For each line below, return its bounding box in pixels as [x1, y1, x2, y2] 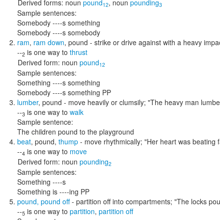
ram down [33, 37, 64, 47]
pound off [41, 196, 70, 206]
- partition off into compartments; [70, 196, 174, 206]
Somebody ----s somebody [17, 27, 100, 37]
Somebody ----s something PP [17, 87, 111, 97]
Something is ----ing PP [17, 187, 89, 196]
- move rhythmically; [78, 137, 144, 146]
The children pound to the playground [17, 127, 134, 137]
